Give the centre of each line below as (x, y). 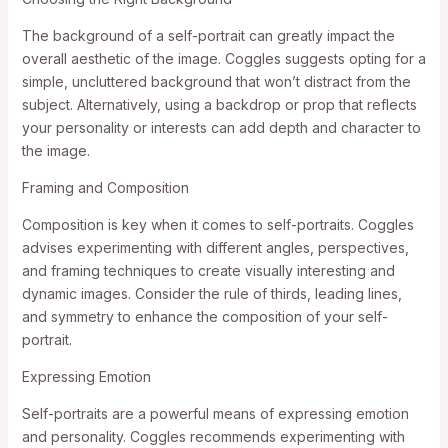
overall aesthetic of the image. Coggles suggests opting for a (223, 58)
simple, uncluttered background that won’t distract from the (216, 81)
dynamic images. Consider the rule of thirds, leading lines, (211, 293)
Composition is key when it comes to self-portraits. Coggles (217, 224)
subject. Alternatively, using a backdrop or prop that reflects (219, 104)
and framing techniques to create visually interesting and (208, 270)
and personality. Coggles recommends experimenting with (213, 436)
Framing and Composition (105, 187)
